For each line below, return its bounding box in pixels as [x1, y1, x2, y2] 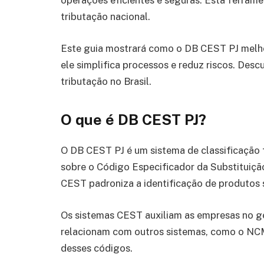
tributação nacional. [61, 11, 150, 23]
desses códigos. [61, 242, 133, 254]
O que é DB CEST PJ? [61, 111, 206, 129]
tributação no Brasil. [61, 75, 151, 87]
